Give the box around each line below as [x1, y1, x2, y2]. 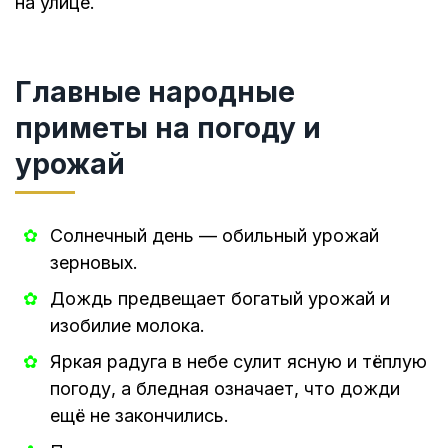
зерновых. [50, 252, 138, 274]
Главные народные [15, 75, 295, 110]
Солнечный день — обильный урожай [50, 225, 379, 247]
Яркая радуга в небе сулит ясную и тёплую [50, 351, 427, 373]
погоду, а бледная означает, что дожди [50, 378, 400, 400]
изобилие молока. [50, 315, 205, 337]
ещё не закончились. [50, 405, 229, 427]
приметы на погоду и [15, 111, 321, 146]
